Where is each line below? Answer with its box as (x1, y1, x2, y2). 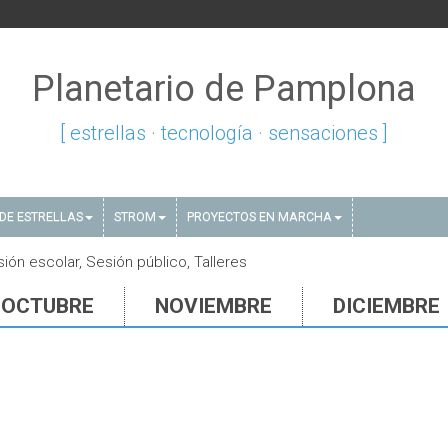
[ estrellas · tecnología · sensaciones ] (60, 121, 388, 145)
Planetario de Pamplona (32, 68, 416, 110)
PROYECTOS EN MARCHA (187, 209, 332, 224)
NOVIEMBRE (155, 294, 272, 318)
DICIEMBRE (333, 294, 440, 318)
